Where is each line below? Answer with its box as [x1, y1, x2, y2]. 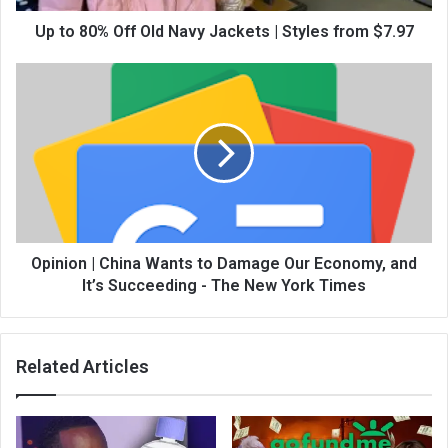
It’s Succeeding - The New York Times [82, 275, 366, 295]
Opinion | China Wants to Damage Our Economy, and [31, 253, 417, 273]
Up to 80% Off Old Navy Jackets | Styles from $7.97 [34, 21, 414, 41]
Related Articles [16, 355, 149, 377]
